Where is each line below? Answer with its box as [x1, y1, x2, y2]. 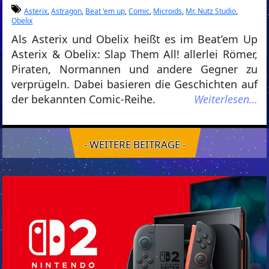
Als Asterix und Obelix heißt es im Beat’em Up [11, 32, 258, 46]
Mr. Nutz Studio [186, 6, 237, 16]
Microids [153, 6, 183, 16]
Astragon [51, 6, 82, 16]
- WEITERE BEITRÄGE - [83, 138, 186, 151]
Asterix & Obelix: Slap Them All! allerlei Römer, [11, 47, 258, 61]
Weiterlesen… [193, 92, 258, 106]
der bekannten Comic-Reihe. [11, 92, 156, 106]
